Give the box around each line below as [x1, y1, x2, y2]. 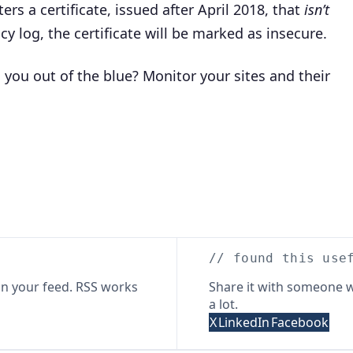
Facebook [271, 314, 329, 331]
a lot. [209, 295, 238, 313]
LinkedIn [218, 314, 269, 331]
